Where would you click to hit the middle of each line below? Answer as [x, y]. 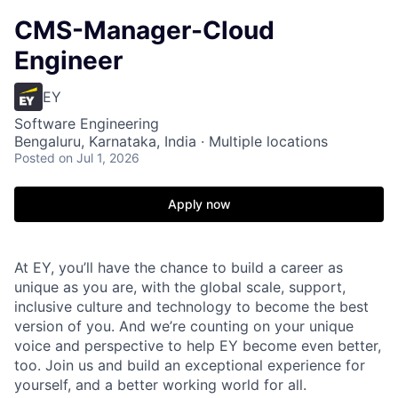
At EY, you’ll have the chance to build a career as [179, 267]
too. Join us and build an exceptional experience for [190, 365]
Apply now [199, 204]
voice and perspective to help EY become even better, [198, 346]
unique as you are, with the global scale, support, [180, 287]
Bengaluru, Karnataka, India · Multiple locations [171, 141]
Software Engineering [87, 123]
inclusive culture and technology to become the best [191, 306]
